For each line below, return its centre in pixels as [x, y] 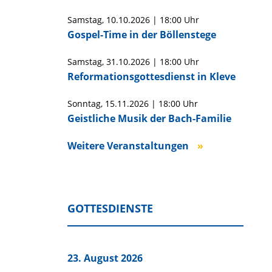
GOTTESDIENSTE [110, 208]
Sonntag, [86, 104]
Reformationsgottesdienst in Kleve [151, 76]
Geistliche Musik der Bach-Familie [149, 118]
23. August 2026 [105, 258]
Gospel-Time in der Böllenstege [141, 35]
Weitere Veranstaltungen [128, 146]
